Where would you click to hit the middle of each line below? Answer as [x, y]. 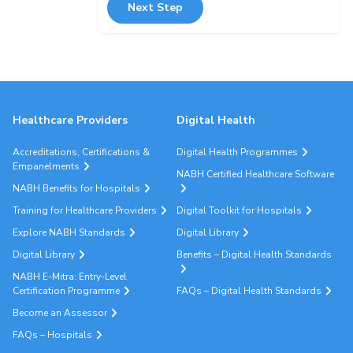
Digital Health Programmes [237, 152]
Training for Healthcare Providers [85, 210]
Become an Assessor [60, 313]
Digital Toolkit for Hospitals [239, 210]
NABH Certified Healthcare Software [255, 174]
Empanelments [46, 166]
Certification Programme [66, 291]
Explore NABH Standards [69, 232]
